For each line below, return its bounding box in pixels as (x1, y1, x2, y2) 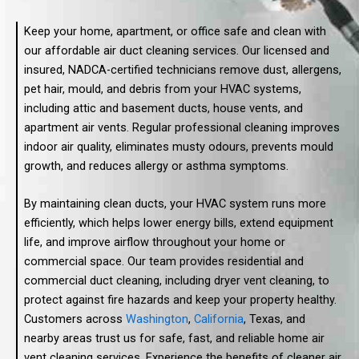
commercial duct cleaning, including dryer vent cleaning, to (24, 273, 329, 288)
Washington (126, 312, 188, 327)
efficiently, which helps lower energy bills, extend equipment (24, 216, 333, 231)
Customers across (24, 312, 126, 327)
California (194, 312, 244, 327)
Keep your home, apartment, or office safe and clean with (24, 23, 326, 38)
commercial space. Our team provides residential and (24, 254, 304, 269)
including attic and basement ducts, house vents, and (24, 100, 303, 115)
